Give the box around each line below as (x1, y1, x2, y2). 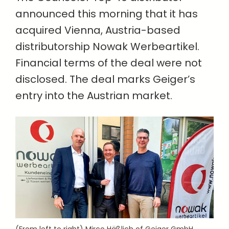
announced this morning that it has (15, 7, 198, 21)
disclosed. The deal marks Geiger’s (15, 72, 195, 86)
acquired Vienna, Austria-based (15, 23, 180, 37)
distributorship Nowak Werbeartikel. (15, 39, 199, 54)
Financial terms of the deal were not (15, 56, 202, 70)
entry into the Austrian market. (15, 88, 175, 103)
